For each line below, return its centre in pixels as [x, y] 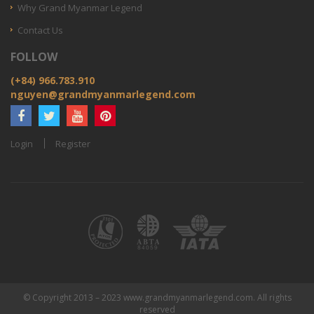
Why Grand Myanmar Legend [80, 8]
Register [73, 144]
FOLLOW [34, 57]
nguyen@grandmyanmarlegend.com [103, 94]
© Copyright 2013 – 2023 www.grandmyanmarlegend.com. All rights [157, 298]
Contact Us [40, 30]
